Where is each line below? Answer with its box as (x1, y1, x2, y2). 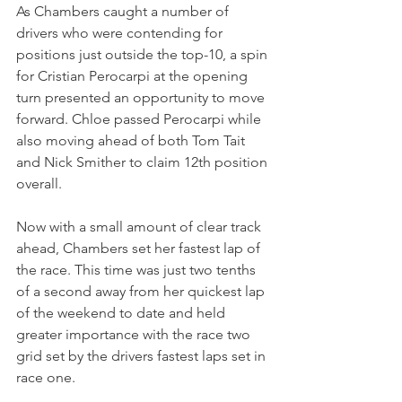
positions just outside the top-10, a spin (16, 46, 271, 64)
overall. (16, 175, 66, 193)
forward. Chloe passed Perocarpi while (16, 110, 265, 128)
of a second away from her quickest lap (16, 283, 268, 301)
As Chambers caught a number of (16, 3, 232, 21)
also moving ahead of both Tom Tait (16, 132, 249, 150)
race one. (16, 369, 75, 387)
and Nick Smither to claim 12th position (16, 153, 271, 171)
